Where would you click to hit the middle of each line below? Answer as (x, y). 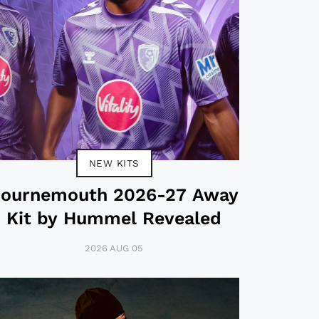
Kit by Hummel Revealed (114, 218)
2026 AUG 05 (114, 248)
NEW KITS (114, 163)
